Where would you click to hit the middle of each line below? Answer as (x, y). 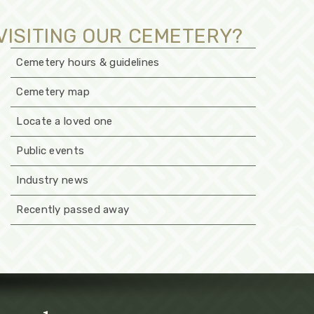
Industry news (53, 180)
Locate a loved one (64, 121)
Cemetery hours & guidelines (88, 62)
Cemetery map (53, 91)
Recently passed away (73, 209)
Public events (50, 150)
